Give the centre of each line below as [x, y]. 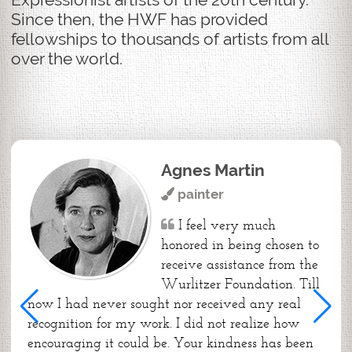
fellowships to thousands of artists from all [170, 39]
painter [199, 194]
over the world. [67, 59]
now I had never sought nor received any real [164, 303]
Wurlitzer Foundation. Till [240, 284]
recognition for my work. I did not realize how [163, 323]
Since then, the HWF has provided [139, 19]
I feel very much [225, 225]
